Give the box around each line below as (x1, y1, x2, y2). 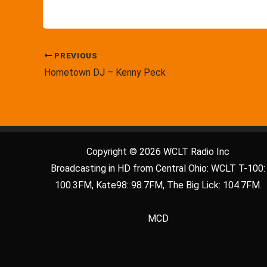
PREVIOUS (52, 50, 98, 60)
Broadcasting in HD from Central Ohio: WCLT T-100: (51, 162, 266, 174)
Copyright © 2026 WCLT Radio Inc (86, 145, 230, 157)
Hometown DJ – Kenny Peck (44, 66, 166, 78)
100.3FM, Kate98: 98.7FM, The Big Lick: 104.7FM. (54, 179, 262, 191)
